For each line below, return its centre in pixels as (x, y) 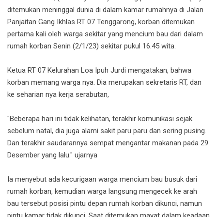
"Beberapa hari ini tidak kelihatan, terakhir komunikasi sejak (100, 119)
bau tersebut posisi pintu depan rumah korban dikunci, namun (105, 204)
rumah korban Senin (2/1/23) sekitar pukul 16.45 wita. (92, 46)
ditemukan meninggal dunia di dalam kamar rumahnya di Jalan (105, 10)
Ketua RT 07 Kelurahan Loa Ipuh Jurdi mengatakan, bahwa (99, 70)
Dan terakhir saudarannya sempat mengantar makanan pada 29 (108, 143)
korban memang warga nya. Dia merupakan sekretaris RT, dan (104, 83)
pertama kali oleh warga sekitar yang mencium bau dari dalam (105, 34)
